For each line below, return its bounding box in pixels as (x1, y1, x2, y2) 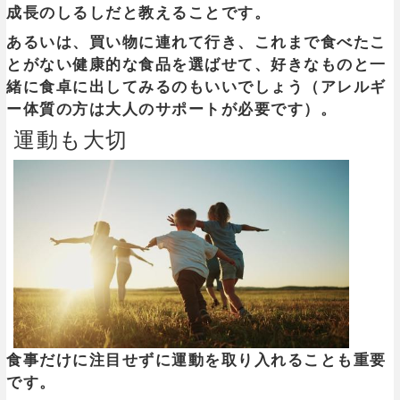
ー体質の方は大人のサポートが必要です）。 (6, 100, 337, 118)
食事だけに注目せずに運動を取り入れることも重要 (6, 351, 387, 369)
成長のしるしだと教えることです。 (6, 4, 271, 21)
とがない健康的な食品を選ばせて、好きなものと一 (6, 55, 387, 73)
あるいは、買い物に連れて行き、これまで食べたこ (6, 33, 387, 51)
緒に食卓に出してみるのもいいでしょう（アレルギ (6, 78, 387, 96)
